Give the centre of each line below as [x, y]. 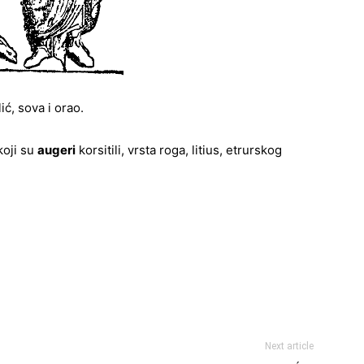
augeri [56, 150]
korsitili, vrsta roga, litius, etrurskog [179, 150]
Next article [289, 346]
